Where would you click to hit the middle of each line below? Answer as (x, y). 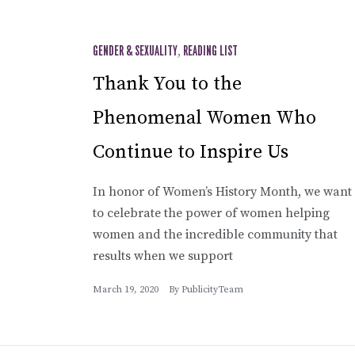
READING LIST (210, 51)
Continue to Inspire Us (191, 152)
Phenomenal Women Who (204, 118)
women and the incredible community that (215, 234)
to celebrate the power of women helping (211, 213)
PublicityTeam (212, 289)
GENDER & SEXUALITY (135, 51)
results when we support (163, 256)
